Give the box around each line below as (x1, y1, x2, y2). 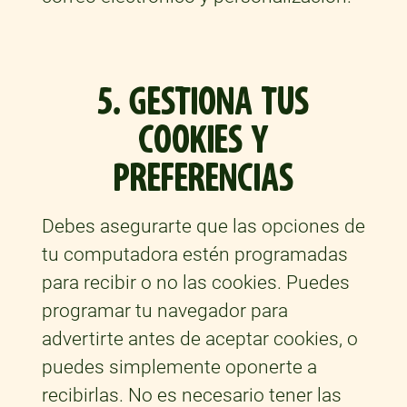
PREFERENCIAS (113, 154, 293, 204)
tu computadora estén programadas (41, 243, 348, 266)
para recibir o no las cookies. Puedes (41, 272, 350, 294)
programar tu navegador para (41, 300, 288, 323)
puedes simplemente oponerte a (41, 356, 317, 379)
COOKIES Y (137, 115, 269, 166)
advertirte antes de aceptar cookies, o (41, 328, 358, 351)
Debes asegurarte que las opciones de (41, 215, 365, 238)
